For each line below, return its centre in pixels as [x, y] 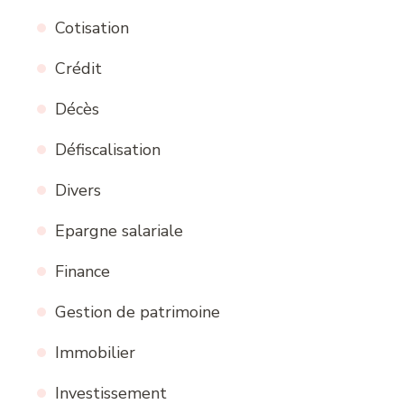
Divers [78, 191]
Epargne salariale [119, 231]
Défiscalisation [108, 150]
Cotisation [92, 28]
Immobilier [95, 353]
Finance [83, 272]
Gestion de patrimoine [138, 312]
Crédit [78, 69]
